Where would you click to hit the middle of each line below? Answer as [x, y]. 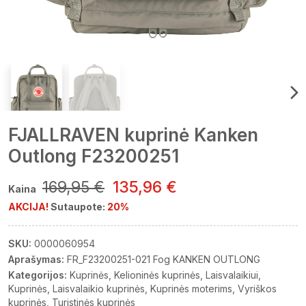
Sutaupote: [79, 207]
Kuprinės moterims [191, 289]
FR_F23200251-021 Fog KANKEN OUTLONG [164, 259]
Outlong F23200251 [94, 156]
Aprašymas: [36, 259]
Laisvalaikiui [232, 275]
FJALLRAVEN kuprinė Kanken [133, 135]
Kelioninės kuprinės [157, 275]
